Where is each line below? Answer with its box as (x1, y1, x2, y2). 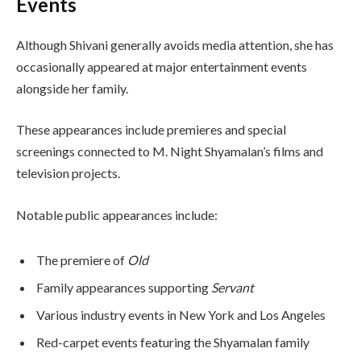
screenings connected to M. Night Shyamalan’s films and (16, 143, 323, 160)
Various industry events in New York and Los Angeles (36, 306, 326, 322)
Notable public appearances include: (16, 206, 218, 222)
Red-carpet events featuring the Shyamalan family (36, 334, 309, 350)
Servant (211, 279, 254, 295)
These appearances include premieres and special (16, 122, 286, 138)
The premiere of (36, 251, 127, 268)
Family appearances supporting (36, 279, 211, 295)
